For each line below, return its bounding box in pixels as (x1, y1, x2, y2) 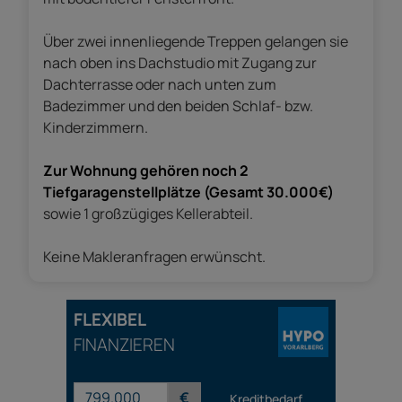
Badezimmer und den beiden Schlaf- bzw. (43, 96, 313, 117)
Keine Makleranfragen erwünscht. (43, 247, 266, 267)
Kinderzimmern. (43, 118, 148, 138)
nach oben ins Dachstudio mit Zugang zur (43, 53, 317, 74)
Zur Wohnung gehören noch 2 (43, 161, 249, 181)
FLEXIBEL (74, 308, 146, 332)
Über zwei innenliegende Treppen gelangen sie (43, 31, 348, 52)
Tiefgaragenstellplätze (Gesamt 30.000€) (43, 182, 334, 203)
